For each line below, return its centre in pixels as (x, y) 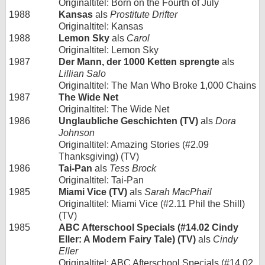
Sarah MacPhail (178, 192)
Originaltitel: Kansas (101, 26)
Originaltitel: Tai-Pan (101, 180)
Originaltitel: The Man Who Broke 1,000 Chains (157, 85)
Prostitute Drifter (144, 14)
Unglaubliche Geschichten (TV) (128, 121)
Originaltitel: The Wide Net (114, 109)
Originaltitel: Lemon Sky (109, 50)
